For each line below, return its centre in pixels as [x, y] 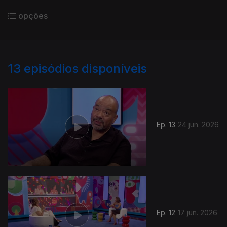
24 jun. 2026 [199, 125]
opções [33, 16]
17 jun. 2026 [198, 213]
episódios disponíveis [85, 69]
